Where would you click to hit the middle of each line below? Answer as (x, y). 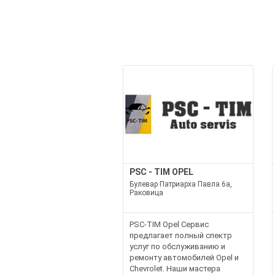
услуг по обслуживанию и (177, 246)
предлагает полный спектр (180, 235)
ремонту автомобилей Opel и (184, 257)
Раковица (146, 192)
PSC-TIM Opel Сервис (169, 224)
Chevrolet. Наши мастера (175, 268)
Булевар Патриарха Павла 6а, (180, 184)
